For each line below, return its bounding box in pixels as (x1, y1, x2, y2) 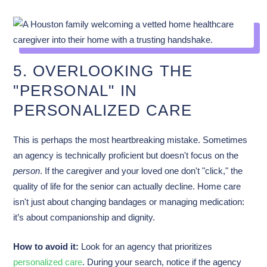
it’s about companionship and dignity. (13, 212, 156, 222)
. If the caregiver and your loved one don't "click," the (40, 166, 243, 176)
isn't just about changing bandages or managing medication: (13, 197, 245, 207)
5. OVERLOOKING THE (13, 61, 193, 80)
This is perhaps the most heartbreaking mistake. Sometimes (13, 135, 248, 145)
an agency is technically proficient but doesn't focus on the (13, 150, 239, 160)
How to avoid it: (13, 242, 79, 252)
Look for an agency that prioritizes (79, 242, 213, 252)
